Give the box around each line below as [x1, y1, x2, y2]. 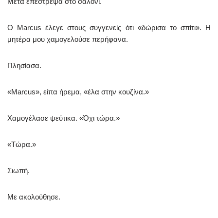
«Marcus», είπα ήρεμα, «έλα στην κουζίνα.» [7, 88, 149, 96]
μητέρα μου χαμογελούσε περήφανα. [7, 35, 128, 44]
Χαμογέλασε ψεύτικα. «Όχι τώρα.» [7, 114, 120, 123]
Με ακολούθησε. [7, 193, 60, 201]
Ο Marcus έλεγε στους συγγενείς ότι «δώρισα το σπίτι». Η [7, 23, 211, 32]
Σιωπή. [7, 166, 30, 175]
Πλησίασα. [7, 61, 41, 70]
